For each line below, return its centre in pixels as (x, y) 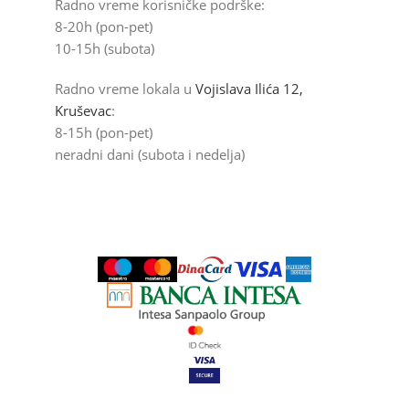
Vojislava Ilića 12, (249, 88)
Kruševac (83, 110)
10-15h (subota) (105, 48)
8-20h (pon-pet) (104, 26)
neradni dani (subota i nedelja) (150, 154)
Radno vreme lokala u (125, 88)
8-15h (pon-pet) (104, 132)
